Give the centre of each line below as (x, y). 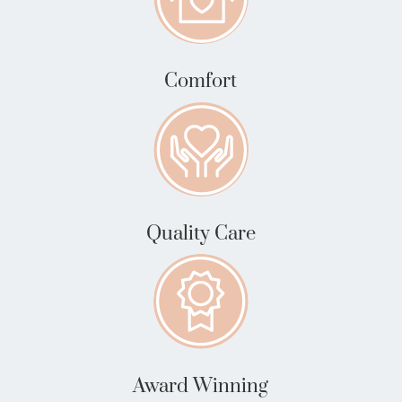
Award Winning (201, 386)
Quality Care (201, 233)
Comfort (201, 81)
